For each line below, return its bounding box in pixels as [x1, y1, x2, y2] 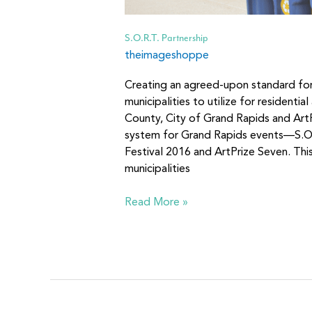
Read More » [124, 196, 188, 208]
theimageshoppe [124, 49, 209, 61]
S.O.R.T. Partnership [124, 32, 208, 45]
